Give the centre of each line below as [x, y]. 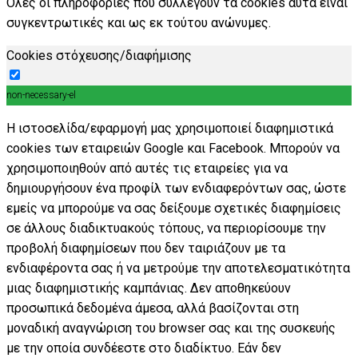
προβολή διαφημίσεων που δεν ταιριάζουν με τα [146, 248]
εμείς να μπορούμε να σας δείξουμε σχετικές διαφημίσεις [174, 208]
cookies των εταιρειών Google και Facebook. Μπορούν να [173, 148]
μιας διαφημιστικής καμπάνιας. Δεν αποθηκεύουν [149, 288]
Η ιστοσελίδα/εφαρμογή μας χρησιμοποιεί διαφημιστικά [170, 128]
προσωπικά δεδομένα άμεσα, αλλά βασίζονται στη [153, 308]
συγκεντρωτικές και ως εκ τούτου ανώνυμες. [139, 22]
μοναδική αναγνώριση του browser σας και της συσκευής [171, 328]
